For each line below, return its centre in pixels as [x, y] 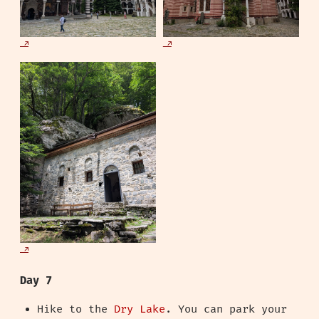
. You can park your [226, 310]
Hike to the [75, 310]
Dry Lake [140, 310]
